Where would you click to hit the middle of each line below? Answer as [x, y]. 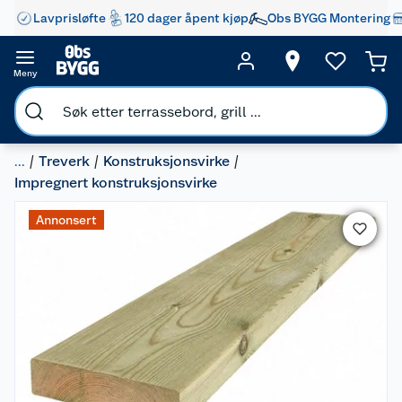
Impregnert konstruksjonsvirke [116, 183]
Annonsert [66, 220]
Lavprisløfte [70, 17]
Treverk [64, 161]
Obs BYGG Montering [329, 17]
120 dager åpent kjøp [187, 17]
